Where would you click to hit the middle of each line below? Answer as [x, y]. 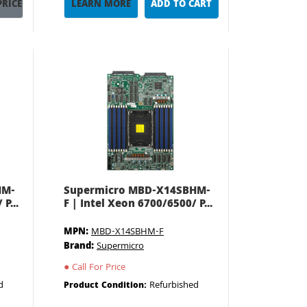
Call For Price [97, 268]
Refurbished [174, 286]
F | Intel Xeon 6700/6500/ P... [138, 205]
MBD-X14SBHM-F [127, 232]
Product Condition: [106, 286]
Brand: [78, 247]
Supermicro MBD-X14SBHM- [137, 192]
